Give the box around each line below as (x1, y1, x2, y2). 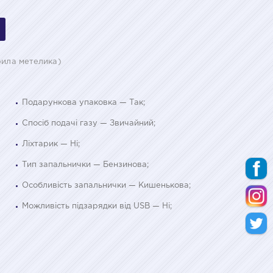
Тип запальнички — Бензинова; (22, 161, 149, 168)
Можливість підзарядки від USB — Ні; (22, 202, 172, 210)
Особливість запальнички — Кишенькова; (22, 182, 191, 189)
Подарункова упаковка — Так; (22, 99, 145, 106)
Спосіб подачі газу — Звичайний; (22, 119, 155, 127)
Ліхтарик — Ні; (22, 140, 80, 147)
